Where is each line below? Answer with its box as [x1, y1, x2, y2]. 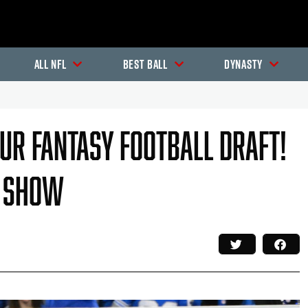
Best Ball [122, 56, 168, 73]
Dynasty [224, 56, 263, 73]
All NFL [34, 56, 67, 73]
